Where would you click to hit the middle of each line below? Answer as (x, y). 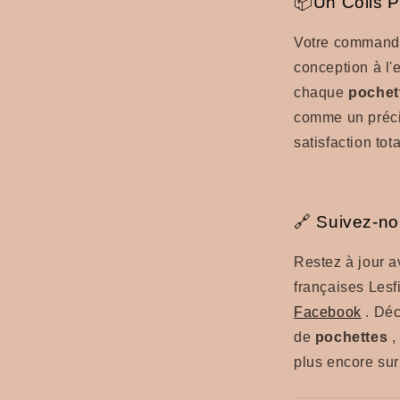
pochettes (351, 337)
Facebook (328, 312)
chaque (321, 93)
